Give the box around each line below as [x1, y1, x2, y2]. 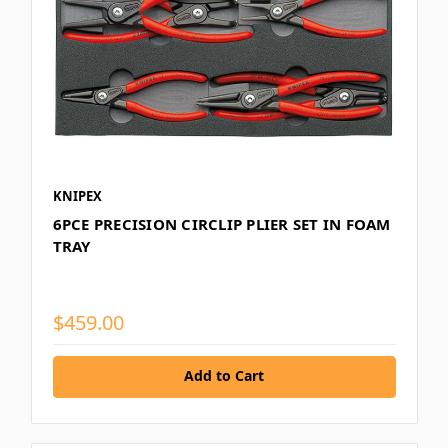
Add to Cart [184, 366, 264, 386]
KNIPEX [52, 187, 102, 206]
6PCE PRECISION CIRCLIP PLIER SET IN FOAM [52, 214, 391, 235]
